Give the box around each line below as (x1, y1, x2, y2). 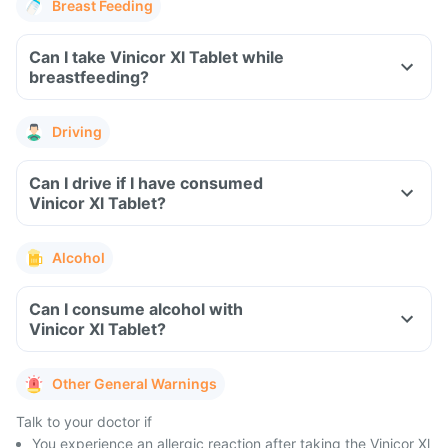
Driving (52, 123, 102, 140)
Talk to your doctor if (16, 413, 152, 430)
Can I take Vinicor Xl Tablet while (29, 47, 284, 67)
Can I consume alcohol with (29, 299, 243, 319)
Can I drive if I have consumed (29, 173, 263, 193)
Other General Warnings (52, 375, 217, 392)
